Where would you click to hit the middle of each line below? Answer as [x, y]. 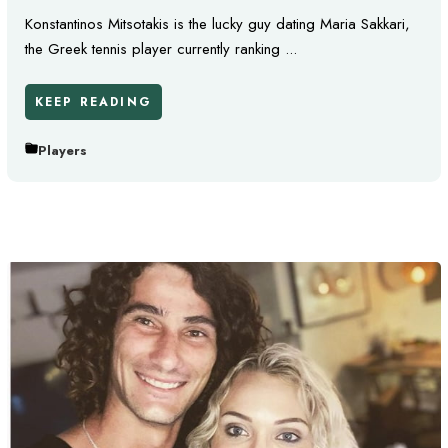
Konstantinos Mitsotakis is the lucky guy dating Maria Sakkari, [217, 23]
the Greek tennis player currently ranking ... [161, 48]
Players [62, 150]
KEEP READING [93, 102]
